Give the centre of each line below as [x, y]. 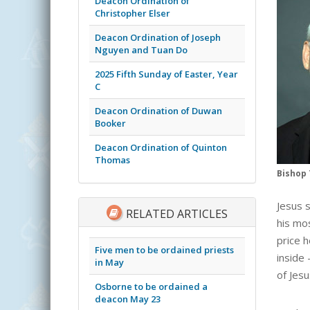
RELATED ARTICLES [176, 213]
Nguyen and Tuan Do [141, 49]
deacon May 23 [128, 299]
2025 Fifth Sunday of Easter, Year [166, 74]
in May [109, 262]
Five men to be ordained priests [164, 249]
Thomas [112, 159]
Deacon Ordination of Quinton [161, 147]
